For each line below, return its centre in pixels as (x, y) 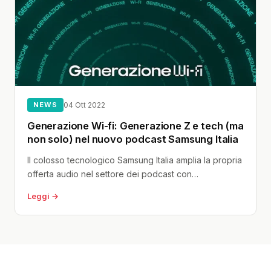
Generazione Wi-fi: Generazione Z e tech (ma (135, 126)
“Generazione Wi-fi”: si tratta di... (91, 188)
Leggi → (43, 196)
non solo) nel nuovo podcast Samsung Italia (133, 139)
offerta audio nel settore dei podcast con (109, 174)
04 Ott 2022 (84, 105)
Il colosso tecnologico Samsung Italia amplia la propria (135, 160)
